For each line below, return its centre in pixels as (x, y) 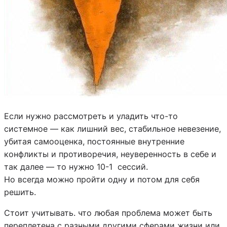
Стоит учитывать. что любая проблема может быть (108, 213)
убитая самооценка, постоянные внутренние (94, 141)
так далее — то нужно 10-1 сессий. (76, 166)
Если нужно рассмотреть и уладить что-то (91, 116)
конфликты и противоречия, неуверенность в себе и (110, 154)
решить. (20, 192)
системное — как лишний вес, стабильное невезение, (112, 128)
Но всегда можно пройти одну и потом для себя (102, 179)
